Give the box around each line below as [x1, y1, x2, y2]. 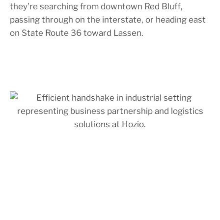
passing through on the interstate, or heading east [10, 14, 206, 25]
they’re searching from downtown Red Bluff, [10, 1, 183, 11]
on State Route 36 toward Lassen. [10, 27, 143, 38]
